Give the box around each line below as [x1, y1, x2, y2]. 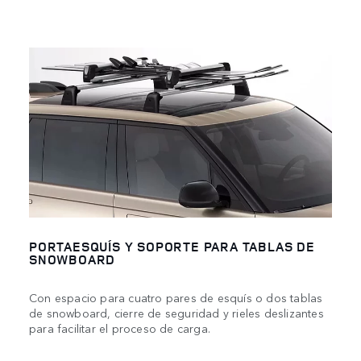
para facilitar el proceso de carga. [29, 319, 210, 336]
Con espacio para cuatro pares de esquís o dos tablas [29, 288, 323, 305]
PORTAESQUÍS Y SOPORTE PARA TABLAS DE [29, 238, 315, 256]
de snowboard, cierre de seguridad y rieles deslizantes [29, 304, 324, 321]
